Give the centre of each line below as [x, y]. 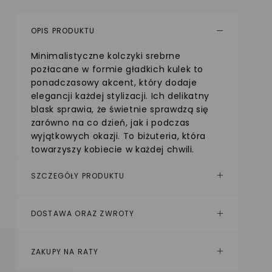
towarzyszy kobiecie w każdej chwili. [113, 150]
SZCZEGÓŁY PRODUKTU [78, 175]
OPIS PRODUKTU [63, 31]
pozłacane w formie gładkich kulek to [117, 70]
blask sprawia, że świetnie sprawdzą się [120, 110]
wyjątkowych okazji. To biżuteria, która [118, 136]
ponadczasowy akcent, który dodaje [114, 83]
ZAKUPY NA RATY [65, 251]
